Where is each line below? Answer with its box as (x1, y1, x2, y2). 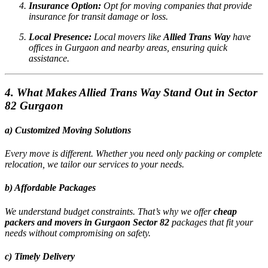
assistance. (29, 53, 69, 63)
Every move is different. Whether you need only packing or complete (5, 148, 262, 159)
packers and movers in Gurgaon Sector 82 (5, 217, 169, 227)
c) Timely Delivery (5, 251, 75, 261)
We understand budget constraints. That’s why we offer (5, 206, 214, 217)
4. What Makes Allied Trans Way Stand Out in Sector (5, 86, 257, 99)
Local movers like (92, 31, 163, 42)
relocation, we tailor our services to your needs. (5, 159, 184, 170)
